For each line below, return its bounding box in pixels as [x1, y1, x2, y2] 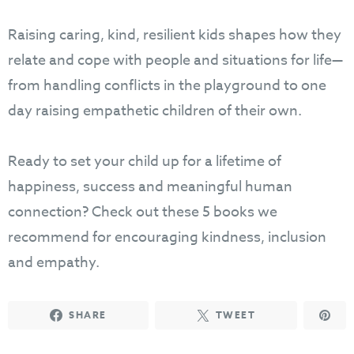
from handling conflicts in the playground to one [8, 75, 326, 97]
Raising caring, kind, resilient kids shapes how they [8, 24, 341, 47]
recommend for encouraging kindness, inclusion [8, 227, 326, 249]
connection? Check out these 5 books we [8, 201, 277, 224]
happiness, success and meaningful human [8, 176, 292, 198]
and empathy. [8, 252, 100, 274]
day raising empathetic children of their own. [8, 100, 305, 122]
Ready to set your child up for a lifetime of [8, 151, 281, 173]
